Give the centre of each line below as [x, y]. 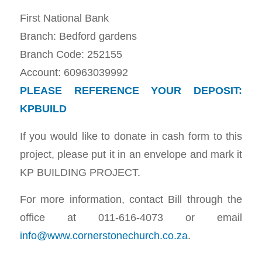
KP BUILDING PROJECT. [80, 172]
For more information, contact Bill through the [131, 199]
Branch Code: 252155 [71, 54]
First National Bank [64, 18]
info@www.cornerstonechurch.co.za [104, 236]
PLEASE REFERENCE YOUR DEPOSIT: [131, 91]
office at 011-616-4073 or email [131, 218]
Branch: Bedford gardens [78, 36]
